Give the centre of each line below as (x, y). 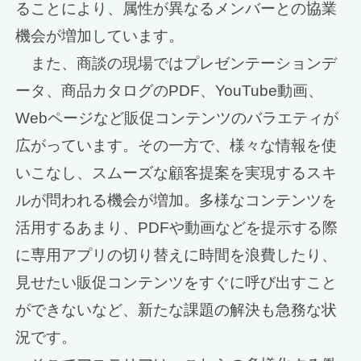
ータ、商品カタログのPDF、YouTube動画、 (170, 90)
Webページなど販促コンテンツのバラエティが (177, 118)
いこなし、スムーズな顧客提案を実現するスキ (176, 172)
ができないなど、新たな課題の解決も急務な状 (176, 309)
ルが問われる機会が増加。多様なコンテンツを (176, 200)
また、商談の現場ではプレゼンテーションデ (176, 63)
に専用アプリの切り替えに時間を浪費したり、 (176, 255)
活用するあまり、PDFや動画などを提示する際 (177, 227)
